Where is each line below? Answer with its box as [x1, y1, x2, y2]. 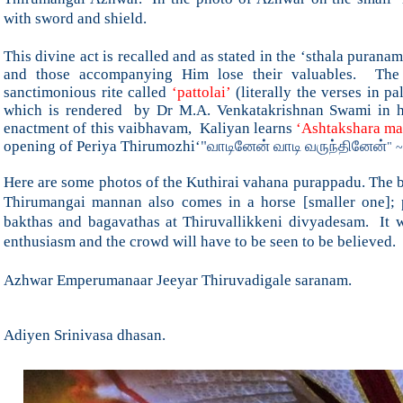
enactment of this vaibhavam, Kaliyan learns [4, 119, 292, 137]
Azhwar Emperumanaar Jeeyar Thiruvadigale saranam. [4, 271, 352, 289]
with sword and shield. [4, 9, 154, 27]
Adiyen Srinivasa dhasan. [4, 326, 166, 344]
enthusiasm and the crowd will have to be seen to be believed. [4, 232, 396, 250]
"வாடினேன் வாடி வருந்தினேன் [201, 137, 387, 155]
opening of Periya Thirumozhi [4, 137, 195, 155]
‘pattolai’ [171, 83, 231, 101]
